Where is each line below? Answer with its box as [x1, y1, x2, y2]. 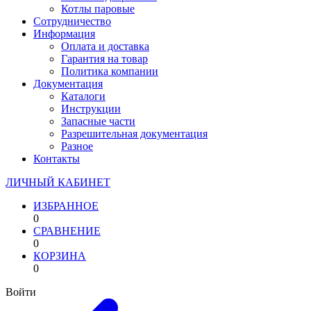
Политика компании [61, 65, 158, 77]
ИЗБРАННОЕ [33, 200, 99, 212]
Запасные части [61, 115, 135, 127]
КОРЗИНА [33, 250, 86, 262]
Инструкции [61, 103, 121, 115]
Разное [61, 140, 93, 152]
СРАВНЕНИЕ [33, 225, 101, 237]
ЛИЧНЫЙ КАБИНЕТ [6, 176, 110, 188]
